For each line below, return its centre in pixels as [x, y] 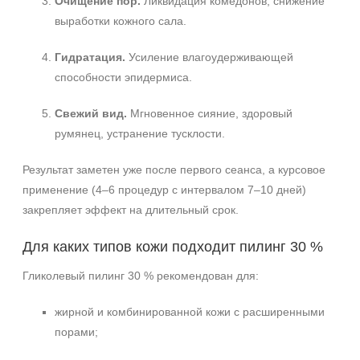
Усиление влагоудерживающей [209, 57]
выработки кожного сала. [121, 21]
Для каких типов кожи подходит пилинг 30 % [173, 247]
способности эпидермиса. [123, 77]
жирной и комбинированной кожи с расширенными [190, 312]
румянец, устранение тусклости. [140, 133]
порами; [76, 332]
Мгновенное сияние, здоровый [210, 113]
